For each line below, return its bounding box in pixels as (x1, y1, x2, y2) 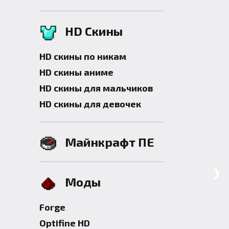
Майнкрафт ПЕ (65, 134, 154, 149)
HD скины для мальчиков (39, 82, 153, 94)
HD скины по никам (39, 51, 126, 62)
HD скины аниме (39, 66, 113, 78)
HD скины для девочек (39, 98, 141, 109)
